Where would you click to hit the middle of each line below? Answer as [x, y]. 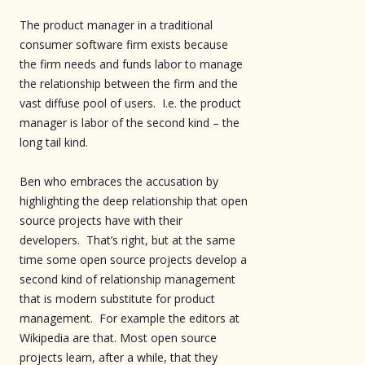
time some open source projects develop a [133, 259]
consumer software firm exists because [124, 44]
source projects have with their [101, 220]
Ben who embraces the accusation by [119, 181]
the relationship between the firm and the [129, 83]
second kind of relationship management [128, 279]
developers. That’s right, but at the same [128, 240]
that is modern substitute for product [117, 298]
